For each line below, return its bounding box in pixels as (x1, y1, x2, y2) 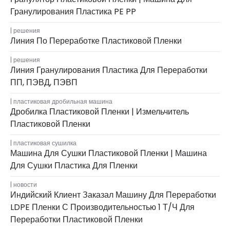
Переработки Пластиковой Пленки (10, 214, 143, 226)
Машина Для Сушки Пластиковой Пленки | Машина (10, 147, 207, 160)
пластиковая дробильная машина (13, 97, 112, 106)
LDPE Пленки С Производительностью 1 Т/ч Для (10, 201, 195, 214)
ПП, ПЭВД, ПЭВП (10, 76, 78, 89)
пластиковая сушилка (13, 139, 76, 148)
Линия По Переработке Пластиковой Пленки (10, 35, 182, 47)
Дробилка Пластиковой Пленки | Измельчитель (10, 106, 189, 118)
